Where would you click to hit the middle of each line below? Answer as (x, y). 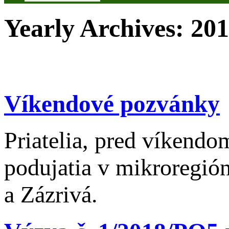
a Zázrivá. (51, 195)
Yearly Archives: (97, 28)
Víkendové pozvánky (112, 104)
